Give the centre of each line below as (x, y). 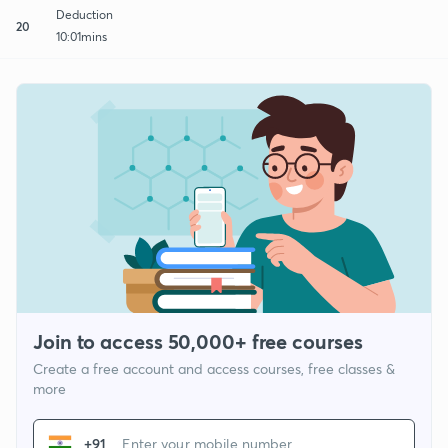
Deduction (84, 14)
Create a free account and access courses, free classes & (214, 369)
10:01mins (81, 36)
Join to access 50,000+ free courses (198, 342)
